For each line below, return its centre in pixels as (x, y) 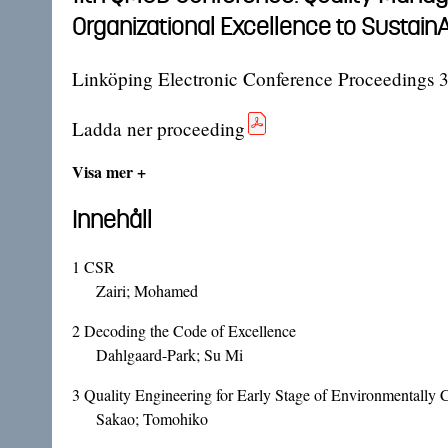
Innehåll (112, 219)
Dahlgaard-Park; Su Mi (169, 355)
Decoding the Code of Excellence (190, 331)
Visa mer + (109, 172)
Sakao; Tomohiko (152, 419)
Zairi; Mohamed (147, 291)
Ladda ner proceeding (158, 129)
